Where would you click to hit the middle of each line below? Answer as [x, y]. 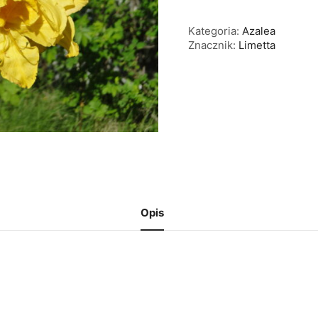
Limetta [257, 45]
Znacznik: [214, 45]
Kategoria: [215, 31]
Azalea [259, 31]
